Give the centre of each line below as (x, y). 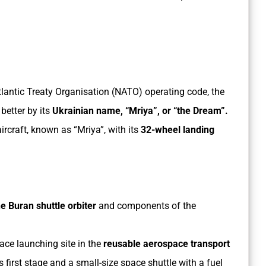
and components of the (146, 206)
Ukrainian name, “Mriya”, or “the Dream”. (140, 111)
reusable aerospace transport (167, 244)
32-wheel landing (178, 130)
